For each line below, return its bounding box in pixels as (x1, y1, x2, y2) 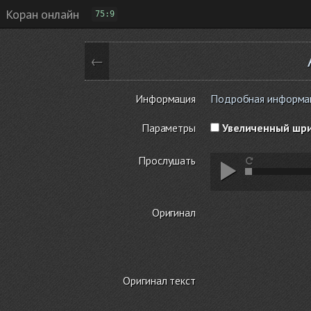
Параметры (141, 121, 196, 135)
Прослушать (138, 153, 196, 167)
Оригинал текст (123, 273, 196, 287)
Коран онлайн (6, 6, 79, 22)
